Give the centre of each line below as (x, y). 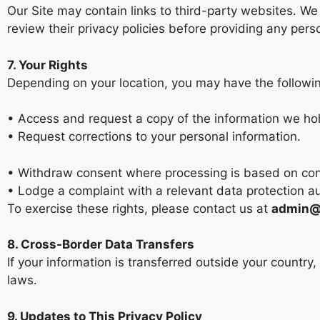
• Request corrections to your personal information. (154, 137)
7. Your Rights (47, 65)
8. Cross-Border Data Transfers (101, 245)
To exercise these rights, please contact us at (139, 208)
